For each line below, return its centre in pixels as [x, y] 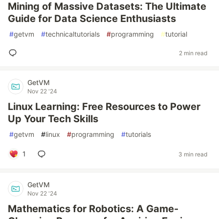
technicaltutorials [73, 34]
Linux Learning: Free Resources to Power [104, 107]
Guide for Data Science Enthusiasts [92, 19]
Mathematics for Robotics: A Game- [93, 209]
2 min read [193, 53]
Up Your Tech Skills [53, 119]
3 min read [193, 154]
